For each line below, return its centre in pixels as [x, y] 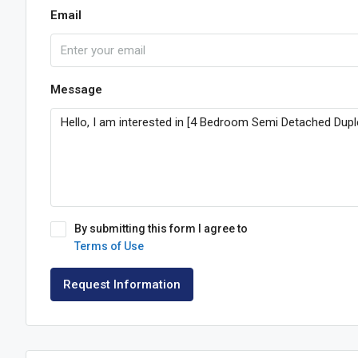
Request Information [122, 284]
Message [76, 89]
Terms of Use [109, 246]
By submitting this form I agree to [161, 229]
